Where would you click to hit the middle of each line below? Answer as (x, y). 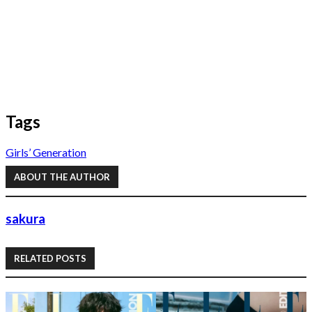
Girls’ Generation (46, 152)
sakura (25, 219)
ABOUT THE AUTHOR (62, 177)
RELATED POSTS (50, 258)
